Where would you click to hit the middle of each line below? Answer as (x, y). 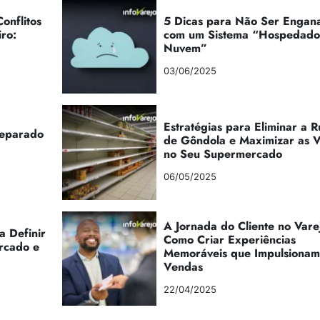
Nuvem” (185, 48)
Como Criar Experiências (229, 240)
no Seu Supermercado (222, 154)
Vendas (183, 267)
